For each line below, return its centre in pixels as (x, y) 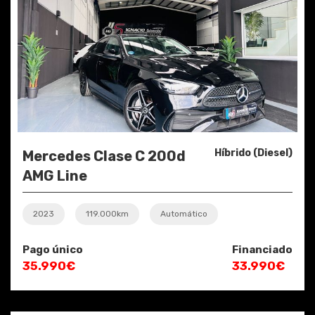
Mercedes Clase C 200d (104, 156)
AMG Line (55, 176)
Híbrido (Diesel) (253, 153)
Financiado (262, 250)
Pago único (53, 250)
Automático (184, 214)
